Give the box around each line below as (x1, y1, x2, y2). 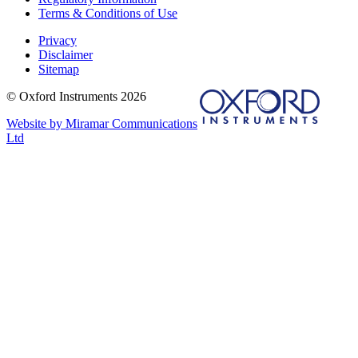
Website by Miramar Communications (6, 116, 197, 130)
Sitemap (38, 62, 79, 76)
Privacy (38, 33, 77, 47)
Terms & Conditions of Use (38, 6, 177, 20)
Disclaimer (38, 47, 93, 62)
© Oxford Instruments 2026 (6, 89, 146, 103)
